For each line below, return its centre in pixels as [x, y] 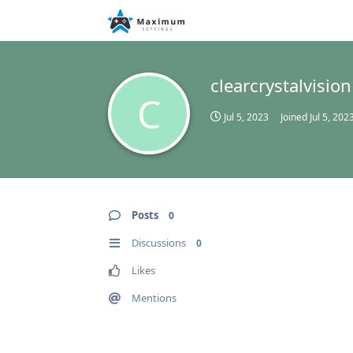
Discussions [159, 243]
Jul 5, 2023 [246, 117]
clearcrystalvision [281, 85]
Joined [295, 117]
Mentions [154, 298]
